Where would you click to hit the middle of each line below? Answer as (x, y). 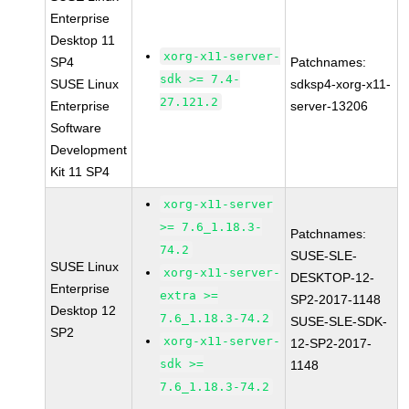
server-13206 (330, 106)
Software (76, 128)
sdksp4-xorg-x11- (341, 84)
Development (89, 150)
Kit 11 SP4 (80, 172)
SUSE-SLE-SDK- (339, 321)
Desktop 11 (83, 40)
